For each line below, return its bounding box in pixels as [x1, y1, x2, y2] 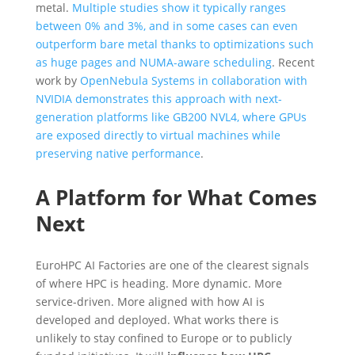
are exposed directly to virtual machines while [35, 127, 281, 143]
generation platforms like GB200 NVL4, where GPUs [35, 109, 307, 124]
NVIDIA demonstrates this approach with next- [35, 90, 282, 106]
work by [35, 72, 80, 88]
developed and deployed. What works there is [35, 311, 279, 327]
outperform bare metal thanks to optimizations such [35, 36, 314, 52]
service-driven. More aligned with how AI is [35, 293, 265, 309]
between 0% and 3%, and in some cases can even [35, 17, 298, 33]
